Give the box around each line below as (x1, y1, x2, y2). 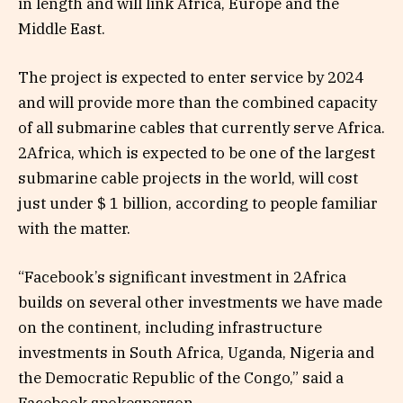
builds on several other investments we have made (18, 292, 382, 313)
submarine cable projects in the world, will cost (18, 167, 358, 188)
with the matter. (18, 218, 130, 238)
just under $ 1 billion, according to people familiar (18, 193, 378, 213)
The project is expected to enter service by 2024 (18, 67, 363, 87)
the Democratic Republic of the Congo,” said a (18, 368, 344, 389)
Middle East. (18, 18, 105, 39)
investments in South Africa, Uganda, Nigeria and (18, 343, 374, 363)
